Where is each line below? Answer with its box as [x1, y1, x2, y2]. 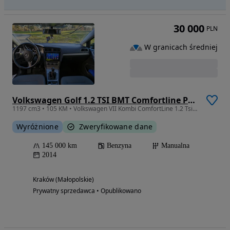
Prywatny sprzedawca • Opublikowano [33, 186, 141, 195]
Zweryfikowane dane [79, 121, 153, 131]
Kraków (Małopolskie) [33, 175, 94, 184]
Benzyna [107, 141, 131, 149]
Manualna [161, 141, 189, 149]
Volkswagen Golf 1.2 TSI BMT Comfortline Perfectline [188, 94, 195, 106]
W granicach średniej [144, 42, 218, 52]
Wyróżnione [16, 121, 59, 131]
